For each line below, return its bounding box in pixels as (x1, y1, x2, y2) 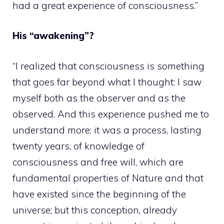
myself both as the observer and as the (12, 91, 185, 104)
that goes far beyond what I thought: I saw (12, 75, 201, 88)
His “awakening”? (12, 29, 94, 41)
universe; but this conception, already (12, 203, 177, 216)
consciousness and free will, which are (12, 155, 183, 168)
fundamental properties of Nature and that (12, 171, 203, 184)
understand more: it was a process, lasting (12, 123, 201, 136)
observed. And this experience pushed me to (12, 107, 209, 120)
